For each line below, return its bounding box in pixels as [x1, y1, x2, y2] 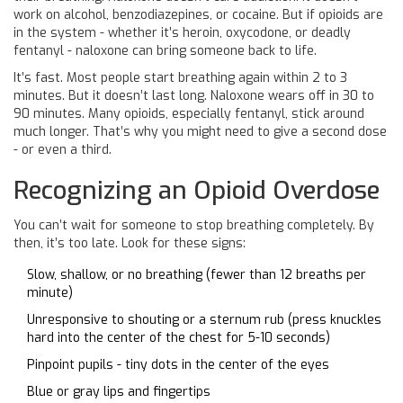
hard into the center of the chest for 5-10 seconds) [27, 328, 330, 346]
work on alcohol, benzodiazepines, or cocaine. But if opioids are [13, 5, 383, 23]
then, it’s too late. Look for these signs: [13, 234, 246, 252]
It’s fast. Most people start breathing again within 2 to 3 [13, 68, 347, 86]
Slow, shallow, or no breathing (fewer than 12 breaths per [27, 265, 366, 283]
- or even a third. [13, 140, 112, 158]
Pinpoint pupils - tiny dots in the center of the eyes [27, 355, 329, 373]
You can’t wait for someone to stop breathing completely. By [13, 216, 374, 234]
